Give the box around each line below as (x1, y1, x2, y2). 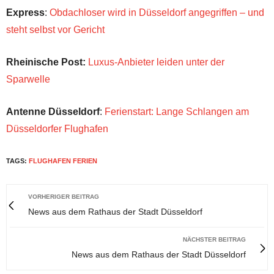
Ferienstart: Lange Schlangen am (105, 106, 249, 117)
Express (6, 7, 45, 18)
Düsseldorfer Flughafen (6, 123, 108, 134)
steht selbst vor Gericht (6, 24, 105, 35)
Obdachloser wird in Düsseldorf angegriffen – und (50, 7, 264, 18)
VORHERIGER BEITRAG (28, 193, 99, 200)
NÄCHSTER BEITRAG (183, 235, 246, 243)
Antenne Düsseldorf (6, 106, 100, 117)
